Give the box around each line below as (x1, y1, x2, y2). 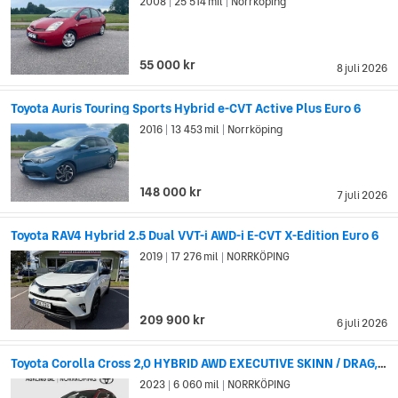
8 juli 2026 (337, 60, 387, 76)
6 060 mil (171, 377, 222, 394)
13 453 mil (169, 121, 222, 138)
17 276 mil (169, 249, 221, 266)
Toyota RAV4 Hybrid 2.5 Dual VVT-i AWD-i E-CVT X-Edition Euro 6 (11, 227, 379, 245)
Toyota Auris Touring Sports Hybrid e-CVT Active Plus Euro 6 (11, 99, 362, 117)
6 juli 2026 (337, 315, 387, 332)
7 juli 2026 (337, 187, 387, 204)
